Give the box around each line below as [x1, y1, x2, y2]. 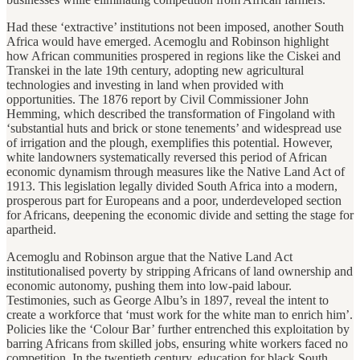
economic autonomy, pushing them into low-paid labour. [6, 279, 292, 293]
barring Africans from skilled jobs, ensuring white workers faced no [6, 337, 348, 351]
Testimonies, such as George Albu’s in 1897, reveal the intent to [6, 293, 329, 308]
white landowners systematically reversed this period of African [6, 150, 327, 165]
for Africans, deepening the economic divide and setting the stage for [6, 208, 354, 223]
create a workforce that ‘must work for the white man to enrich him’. [6, 308, 353, 322]
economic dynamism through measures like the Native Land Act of [6, 165, 345, 179]
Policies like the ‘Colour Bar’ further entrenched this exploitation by [6, 322, 350, 337]
